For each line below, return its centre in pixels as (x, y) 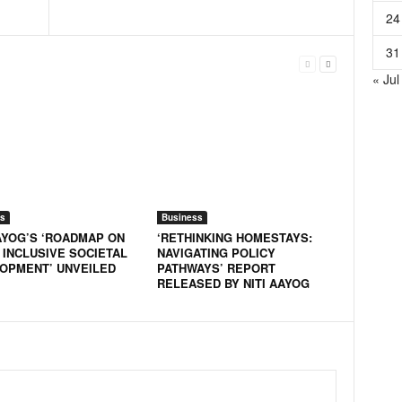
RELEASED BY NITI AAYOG (233, 283)
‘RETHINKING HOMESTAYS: (234, 237)
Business (182, 217)
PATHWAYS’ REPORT (216, 268)
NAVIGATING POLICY (216, 253)
